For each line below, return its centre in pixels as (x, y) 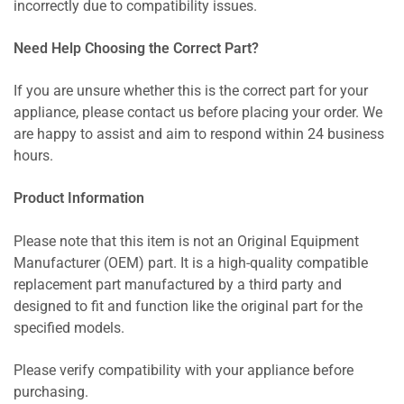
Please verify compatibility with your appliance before (184, 370)
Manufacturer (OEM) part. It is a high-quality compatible (191, 263)
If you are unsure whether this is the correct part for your (191, 92)
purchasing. (51, 392)
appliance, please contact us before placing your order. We (198, 113)
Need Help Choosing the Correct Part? (136, 48)
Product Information (79, 199)
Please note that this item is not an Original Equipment (186, 241)
